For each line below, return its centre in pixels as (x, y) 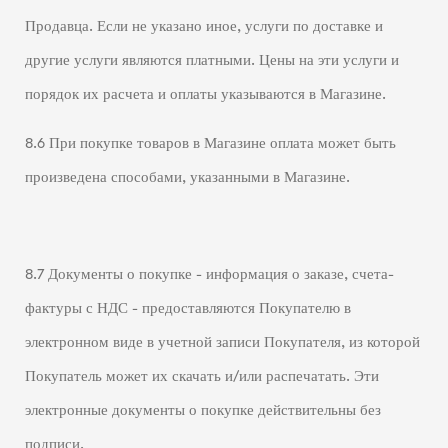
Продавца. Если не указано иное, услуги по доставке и (203, 27)
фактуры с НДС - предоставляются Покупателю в (187, 308)
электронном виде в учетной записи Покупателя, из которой (222, 342)
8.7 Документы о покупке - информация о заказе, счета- (209, 274)
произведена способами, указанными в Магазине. (187, 177)
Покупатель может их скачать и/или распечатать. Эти (201, 376)
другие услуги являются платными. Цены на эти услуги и (211, 61)
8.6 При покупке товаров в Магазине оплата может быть (210, 143)
